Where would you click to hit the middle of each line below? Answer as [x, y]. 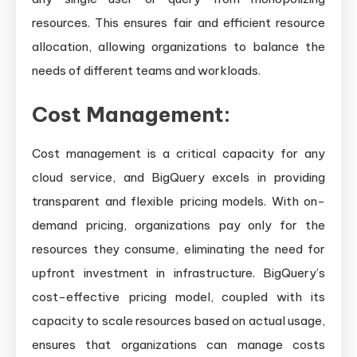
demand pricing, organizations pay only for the [178, 226]
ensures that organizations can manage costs [178, 345]
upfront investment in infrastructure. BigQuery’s [178, 273]
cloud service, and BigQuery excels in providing [178, 178]
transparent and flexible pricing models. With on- [178, 202]
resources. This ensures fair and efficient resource [178, 23]
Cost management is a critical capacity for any [178, 154]
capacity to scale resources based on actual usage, [178, 321]
